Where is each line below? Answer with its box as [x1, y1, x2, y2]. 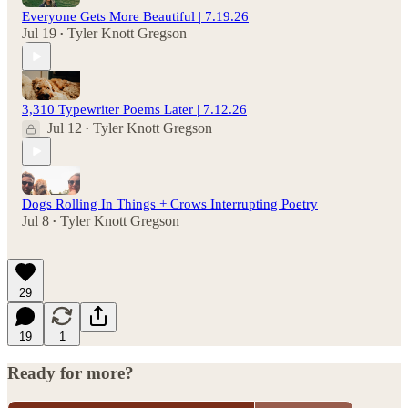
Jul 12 [47, 120, 82, 137]
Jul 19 [22, 25, 56, 42]
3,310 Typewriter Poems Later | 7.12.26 [22, 102, 247, 117]
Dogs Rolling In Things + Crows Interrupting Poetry [22, 197, 318, 212]
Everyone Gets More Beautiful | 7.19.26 [22, 9, 249, 25]
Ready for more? [7, 363, 134, 383]
